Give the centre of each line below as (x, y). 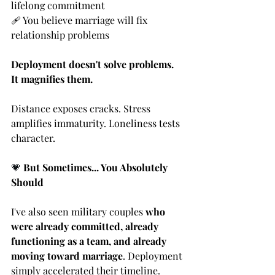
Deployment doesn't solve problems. (94, 64)
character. (33, 138)
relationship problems (60, 35)
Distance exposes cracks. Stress (82, 109)
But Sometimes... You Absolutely (97, 168)
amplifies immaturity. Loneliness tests (97, 123)
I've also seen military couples (78, 212)
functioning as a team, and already (90, 241)
